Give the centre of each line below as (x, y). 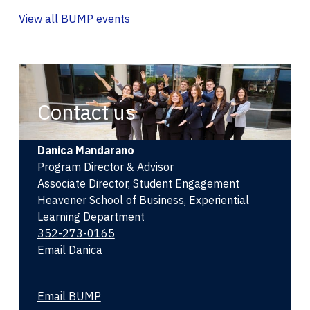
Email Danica (70, 250)
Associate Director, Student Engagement (138, 184)
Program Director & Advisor (105, 167)
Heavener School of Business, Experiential (143, 200)
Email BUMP (69, 297)
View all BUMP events (74, 18)
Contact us (86, 112)
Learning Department (91, 217)
